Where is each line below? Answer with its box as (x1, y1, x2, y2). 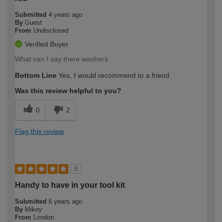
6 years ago (49, 197, 82, 205)
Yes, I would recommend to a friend (56, 71, 169, 79)
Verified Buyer (25, 40, 68, 48)
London (33, 213, 54, 221)
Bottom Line (15, 71, 56, 79)
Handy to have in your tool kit (15, 180, 125, 189)
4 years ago (49, 10, 82, 18)
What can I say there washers (15, 55, 108, 63)
